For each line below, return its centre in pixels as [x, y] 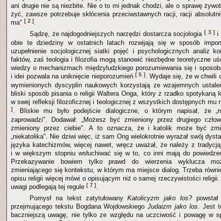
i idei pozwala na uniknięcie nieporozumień [73, 76]
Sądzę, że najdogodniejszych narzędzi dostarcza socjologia [117, 34]
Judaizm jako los [173, 206]
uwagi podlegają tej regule [49, 186]
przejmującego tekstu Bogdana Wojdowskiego [79, 206]
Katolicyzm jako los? [160, 198]
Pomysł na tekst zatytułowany [78, 198]
